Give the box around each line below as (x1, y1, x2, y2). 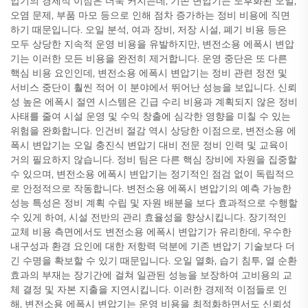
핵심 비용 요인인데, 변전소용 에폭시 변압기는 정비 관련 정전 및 (10, 67, 287, 79)
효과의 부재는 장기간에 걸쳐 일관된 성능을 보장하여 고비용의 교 (10, 269, 292, 281)
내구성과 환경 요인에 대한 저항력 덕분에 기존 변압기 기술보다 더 (10, 240, 295, 252)
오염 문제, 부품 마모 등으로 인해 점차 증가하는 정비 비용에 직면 (10, 9, 290, 21)
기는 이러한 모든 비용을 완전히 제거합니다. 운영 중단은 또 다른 (10, 52, 287, 65)
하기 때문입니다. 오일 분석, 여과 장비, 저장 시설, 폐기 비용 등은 (10, 23, 287, 36)
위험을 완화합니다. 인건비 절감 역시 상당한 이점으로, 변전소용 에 (10, 124, 296, 137)
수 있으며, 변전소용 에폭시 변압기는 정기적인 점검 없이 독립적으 (10, 168, 294, 180)
